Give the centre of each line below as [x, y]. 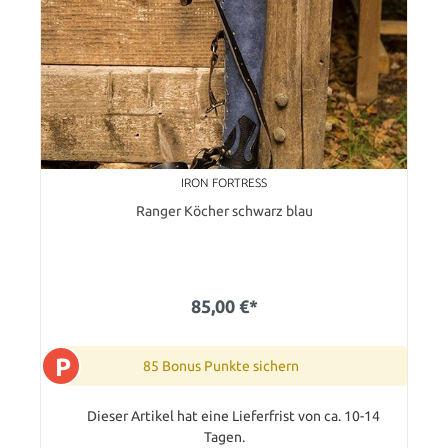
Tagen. [224, 436]
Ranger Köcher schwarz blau [224, 210]
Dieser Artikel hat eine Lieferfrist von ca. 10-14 [233, 415]
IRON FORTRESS [224, 182]
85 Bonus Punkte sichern [221, 365]
